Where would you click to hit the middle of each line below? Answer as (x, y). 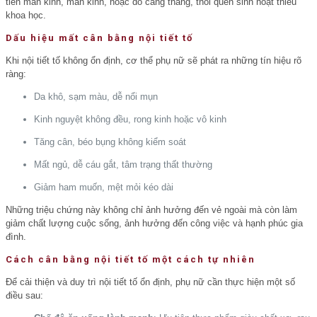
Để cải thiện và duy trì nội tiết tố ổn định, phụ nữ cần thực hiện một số (150, 282)
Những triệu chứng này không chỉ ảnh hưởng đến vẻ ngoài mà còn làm (151, 209)
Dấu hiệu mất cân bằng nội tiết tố (99, 38)
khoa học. (26, 15)
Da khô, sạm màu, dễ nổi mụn (96, 96)
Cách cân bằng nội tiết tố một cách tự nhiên (131, 259)
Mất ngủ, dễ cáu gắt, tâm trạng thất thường (123, 164)
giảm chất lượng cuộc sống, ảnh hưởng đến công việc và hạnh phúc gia (154, 223)
